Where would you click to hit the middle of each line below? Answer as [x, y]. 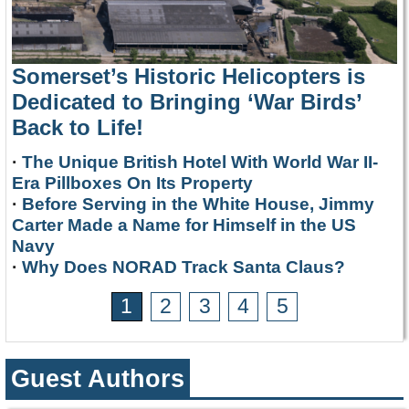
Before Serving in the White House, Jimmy [198, 204]
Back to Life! [78, 127]
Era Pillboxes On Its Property [132, 183]
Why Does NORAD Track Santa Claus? [184, 267]
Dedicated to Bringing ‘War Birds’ [187, 101]
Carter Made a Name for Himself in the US [184, 225]
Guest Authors [98, 378]
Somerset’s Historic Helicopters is [189, 76]
